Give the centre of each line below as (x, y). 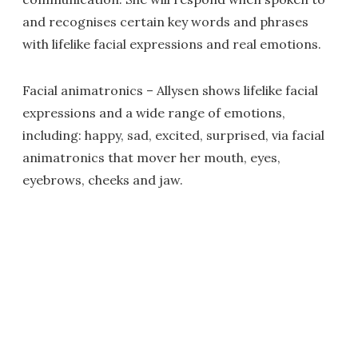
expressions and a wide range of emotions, (154, 113)
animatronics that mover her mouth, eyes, (151, 157)
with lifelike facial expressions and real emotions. (172, 44)
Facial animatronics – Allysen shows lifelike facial (170, 90)
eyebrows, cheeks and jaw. (103, 180)
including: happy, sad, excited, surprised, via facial (173, 135)
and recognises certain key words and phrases (165, 22)
